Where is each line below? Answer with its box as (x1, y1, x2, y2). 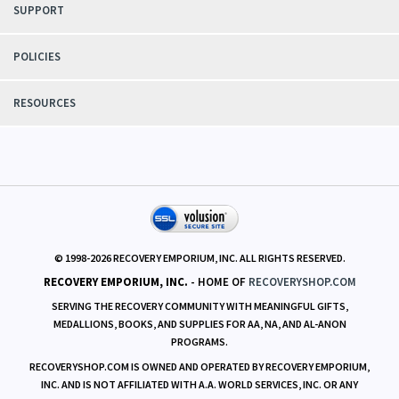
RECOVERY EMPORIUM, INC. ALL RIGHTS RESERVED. (110, 250, 346, 265)
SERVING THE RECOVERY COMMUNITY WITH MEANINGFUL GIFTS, (51, 298, 348, 313)
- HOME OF (187, 273, 248, 289)
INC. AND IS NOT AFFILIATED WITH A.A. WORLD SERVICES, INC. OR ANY (41, 377, 358, 391)
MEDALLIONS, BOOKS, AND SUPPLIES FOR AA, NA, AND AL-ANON (53, 316, 346, 330)
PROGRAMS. (171, 334, 228, 348)
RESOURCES (13, 94, 76, 110)
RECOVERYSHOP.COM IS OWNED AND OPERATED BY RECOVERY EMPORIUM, (29, 359, 370, 373)
